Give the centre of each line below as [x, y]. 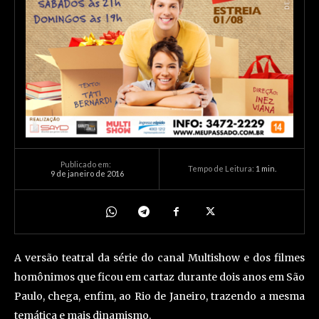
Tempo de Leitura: [221, 169]
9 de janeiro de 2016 [87, 174]
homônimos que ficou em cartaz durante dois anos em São [159, 277]
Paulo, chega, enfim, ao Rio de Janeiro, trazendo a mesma [159, 297]
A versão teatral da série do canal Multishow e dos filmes [159, 258]
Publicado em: [86, 164]
